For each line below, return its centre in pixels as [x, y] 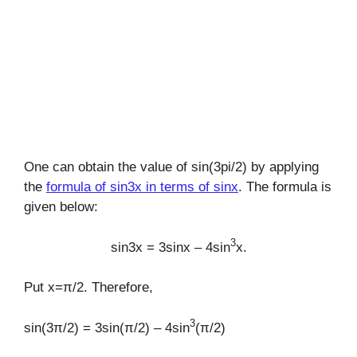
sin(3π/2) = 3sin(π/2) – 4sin [107, 328]
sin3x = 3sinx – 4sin [170, 247]
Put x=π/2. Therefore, [88, 288]
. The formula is [285, 187]
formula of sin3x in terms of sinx [142, 187]
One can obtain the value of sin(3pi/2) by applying [171, 167]
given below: [61, 207]
